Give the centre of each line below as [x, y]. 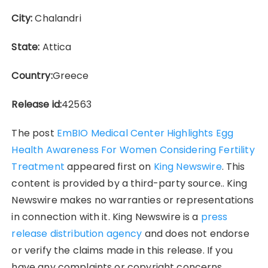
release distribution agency [77, 234]
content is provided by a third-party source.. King [129, 184]
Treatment [38, 167]
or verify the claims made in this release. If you [122, 251]
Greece [71, 76]
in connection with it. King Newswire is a [106, 217]
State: [26, 47]
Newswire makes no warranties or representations [133, 200]
